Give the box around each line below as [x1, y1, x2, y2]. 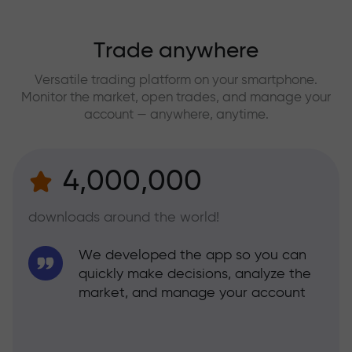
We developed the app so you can [79, 247, 306, 262]
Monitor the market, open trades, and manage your [21, 90, 331, 104]
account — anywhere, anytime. [83, 107, 269, 121]
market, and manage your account [79, 285, 306, 300]
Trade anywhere [93, 39, 258, 62]
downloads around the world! [28, 210, 219, 225]
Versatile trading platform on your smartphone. [35, 72, 317, 86]
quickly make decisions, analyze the [79, 266, 311, 281]
